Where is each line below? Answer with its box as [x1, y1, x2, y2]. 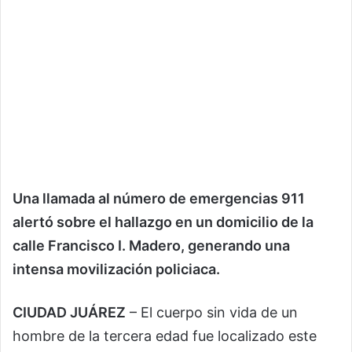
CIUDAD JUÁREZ [13, 304, 126, 321]
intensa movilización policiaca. [13, 261, 220, 278]
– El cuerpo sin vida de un [126, 304, 298, 321]
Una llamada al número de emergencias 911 [13, 190, 305, 207]
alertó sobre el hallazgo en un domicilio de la [13, 214, 313, 231]
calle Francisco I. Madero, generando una [13, 237, 290, 255]
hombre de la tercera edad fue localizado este [13, 328, 317, 345]
